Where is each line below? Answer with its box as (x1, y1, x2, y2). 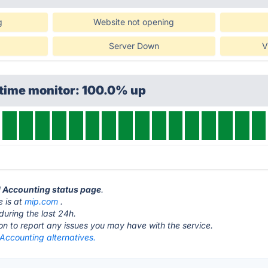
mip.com (25, 196, 59, 206)
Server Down (108, 41, 159, 51)
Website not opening (93, 17, 175, 27)
